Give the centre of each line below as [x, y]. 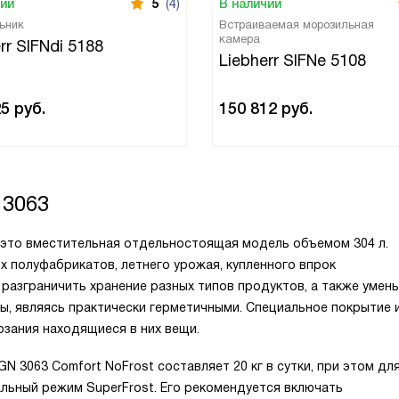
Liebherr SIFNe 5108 [293, 61]
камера [240, 39]
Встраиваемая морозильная [297, 24]
